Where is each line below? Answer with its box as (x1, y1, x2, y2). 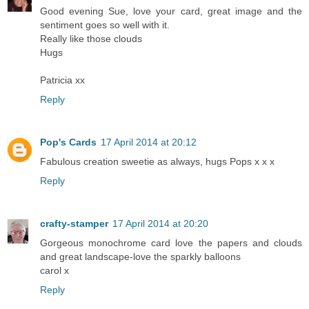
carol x (40, 265, 69, 277)
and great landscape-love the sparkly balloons (40, 251, 241, 263)
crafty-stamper (40, 218, 108, 230)
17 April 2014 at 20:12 (101, 137, 197, 148)
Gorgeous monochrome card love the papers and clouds (40, 237, 302, 249)
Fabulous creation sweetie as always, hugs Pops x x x (40, 156, 275, 168)
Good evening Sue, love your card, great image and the (40, 6, 302, 17)
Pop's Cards (40, 137, 97, 148)
